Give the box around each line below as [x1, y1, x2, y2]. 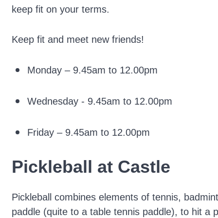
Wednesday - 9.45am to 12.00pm [27, 96, 172, 107]
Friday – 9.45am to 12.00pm [27, 127, 150, 138]
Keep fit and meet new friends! [12, 34, 144, 45]
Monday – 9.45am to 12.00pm [27, 65, 158, 75]
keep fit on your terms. [12, 4, 109, 15]
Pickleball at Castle [12, 157, 170, 177]
